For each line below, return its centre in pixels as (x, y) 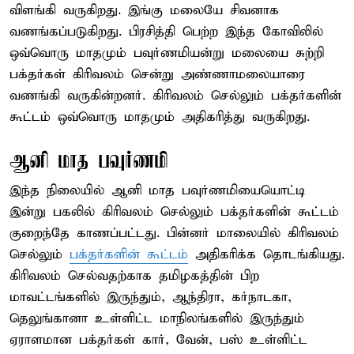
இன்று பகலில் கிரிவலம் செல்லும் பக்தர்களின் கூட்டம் (174, 212)
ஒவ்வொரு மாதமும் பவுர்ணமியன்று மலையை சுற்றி (167, 53)
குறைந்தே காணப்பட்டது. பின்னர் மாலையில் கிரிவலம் (174, 233)
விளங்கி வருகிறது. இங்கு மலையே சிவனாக (144, 10)
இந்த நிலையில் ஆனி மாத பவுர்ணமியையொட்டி (157, 190)
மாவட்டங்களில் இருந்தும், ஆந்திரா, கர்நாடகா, (151, 297)
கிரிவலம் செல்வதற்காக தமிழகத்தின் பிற (134, 276)
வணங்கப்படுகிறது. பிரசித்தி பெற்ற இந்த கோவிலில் (166, 32)
